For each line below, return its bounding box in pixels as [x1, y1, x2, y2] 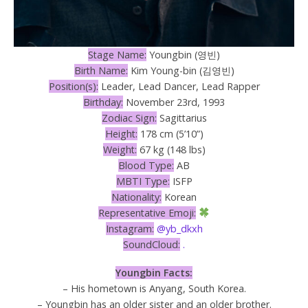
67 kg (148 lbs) [136, 143, 206, 157]
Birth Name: [74, 64, 128, 78]
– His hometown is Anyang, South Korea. [62, 282, 246, 296]
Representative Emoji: [98, 206, 196, 220]
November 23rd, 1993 [123, 96, 225, 109]
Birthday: [83, 96, 123, 109]
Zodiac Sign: [101, 111, 157, 125]
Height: [104, 127, 137, 141]
